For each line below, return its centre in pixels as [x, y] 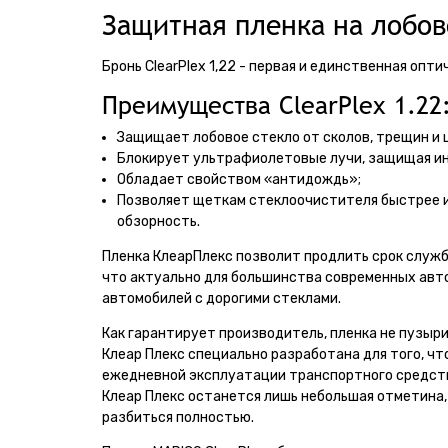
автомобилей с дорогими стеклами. [221, 298]
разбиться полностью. [178, 417]
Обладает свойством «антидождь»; [239, 179]
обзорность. [158, 221]
